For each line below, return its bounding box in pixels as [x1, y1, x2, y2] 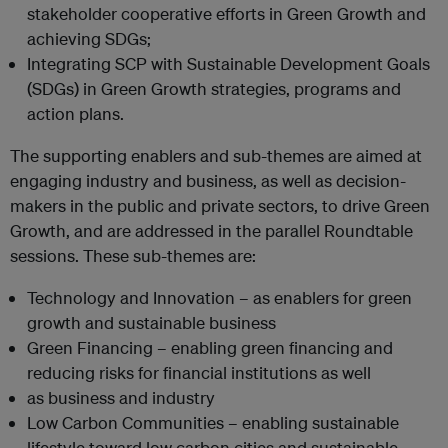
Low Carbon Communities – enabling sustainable [27, 411, 399, 433]
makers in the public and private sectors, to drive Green [10, 194, 430, 216]
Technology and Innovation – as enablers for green [27, 286, 412, 308]
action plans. [27, 102, 124, 124]
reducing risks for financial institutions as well [27, 361, 371, 383]
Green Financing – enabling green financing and [27, 336, 393, 358]
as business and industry [27, 386, 215, 408]
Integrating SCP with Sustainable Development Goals [27, 52, 430, 74]
